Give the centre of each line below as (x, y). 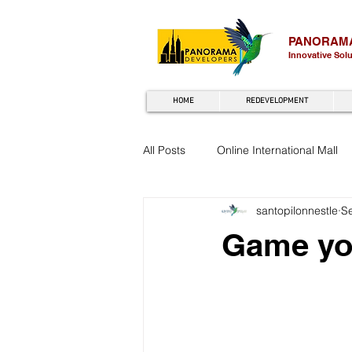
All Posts (164, 150)
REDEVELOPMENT (277, 101)
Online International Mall (277, 150)
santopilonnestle (297, 210)
